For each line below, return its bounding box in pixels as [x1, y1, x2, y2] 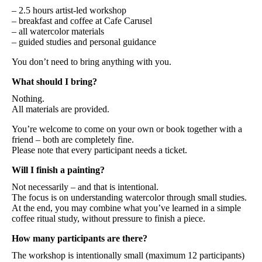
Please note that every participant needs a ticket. [12, 144, 187, 155]
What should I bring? [12, 76, 97, 87]
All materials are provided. [12, 104, 112, 114]
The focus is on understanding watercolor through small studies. [12, 192, 247, 203]
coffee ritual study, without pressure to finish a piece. [12, 213, 205, 224]
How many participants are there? [12, 233, 147, 244]
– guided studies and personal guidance [12, 36, 156, 47]
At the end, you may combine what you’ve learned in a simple [12, 203, 241, 213]
